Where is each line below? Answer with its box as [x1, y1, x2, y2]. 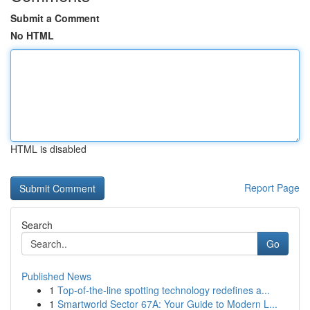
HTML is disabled [10, 142, 86, 156]
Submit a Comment [10, 11, 100, 25]
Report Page [244, 181, 300, 194]
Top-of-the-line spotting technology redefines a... [57, 283, 270, 297]
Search [21, 218, 53, 232]
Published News [21, 269, 91, 283]
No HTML [10, 28, 54, 42]
